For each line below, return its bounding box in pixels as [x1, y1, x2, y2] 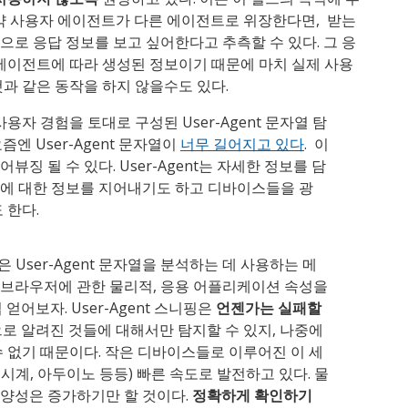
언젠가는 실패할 [216, 298, 321, 319]
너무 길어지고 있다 [180, 134, 304, 155]
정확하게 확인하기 [192, 385, 312, 406]
